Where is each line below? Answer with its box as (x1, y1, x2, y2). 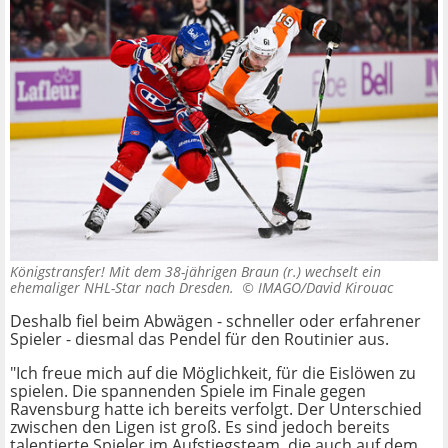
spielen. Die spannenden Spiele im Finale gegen (10, 380, 366, 403)
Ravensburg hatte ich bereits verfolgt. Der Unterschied (10, 398, 422, 421)
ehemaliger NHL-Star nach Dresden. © (10, 278, 258, 298)
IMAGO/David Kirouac (258, 278, 393, 298)
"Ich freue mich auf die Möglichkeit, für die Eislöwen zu (10, 362, 416, 385)
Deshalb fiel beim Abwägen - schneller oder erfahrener (10, 310, 421, 333)
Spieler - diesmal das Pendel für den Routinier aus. (10, 328, 389, 351)
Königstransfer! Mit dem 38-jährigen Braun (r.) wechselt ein (10, 262, 381, 282)
